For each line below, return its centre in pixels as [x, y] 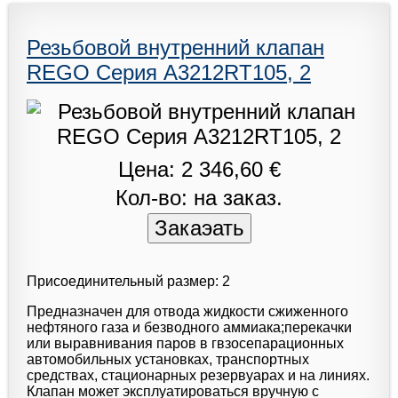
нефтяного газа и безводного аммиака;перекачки [189, 327]
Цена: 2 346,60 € [199, 169]
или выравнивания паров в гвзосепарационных [185, 343]
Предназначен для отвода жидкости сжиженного [187, 311]
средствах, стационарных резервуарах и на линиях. [198, 375]
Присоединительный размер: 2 [128, 281]
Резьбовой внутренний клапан [175, 47]
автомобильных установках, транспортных [168, 359]
